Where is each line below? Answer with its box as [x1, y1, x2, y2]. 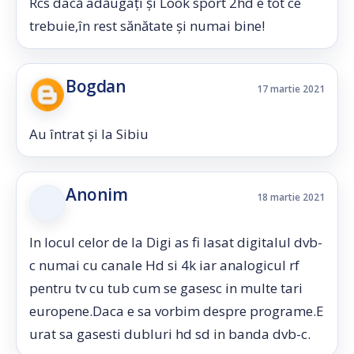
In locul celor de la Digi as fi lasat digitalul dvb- [29, 233, 322, 251]
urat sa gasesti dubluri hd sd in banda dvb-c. [29, 325, 311, 343]
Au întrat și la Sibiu [29, 125, 149, 143]
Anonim [66, 183, 128, 205]
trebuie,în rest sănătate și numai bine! [29, 17, 265, 35]
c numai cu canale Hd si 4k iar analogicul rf [29, 256, 299, 274]
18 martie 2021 [257, 190, 325, 204]
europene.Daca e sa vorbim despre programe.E [29, 302, 324, 320]
